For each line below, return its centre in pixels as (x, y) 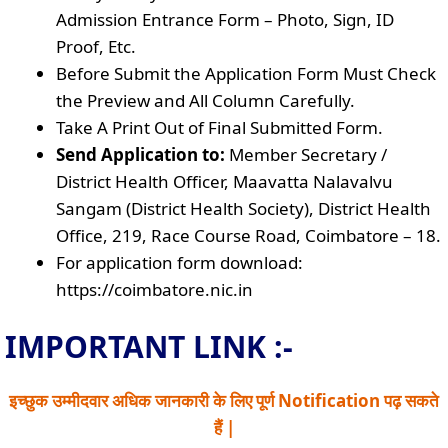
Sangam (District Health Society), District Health (243, 208)
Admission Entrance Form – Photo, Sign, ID (225, 19)
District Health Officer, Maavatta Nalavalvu (224, 181)
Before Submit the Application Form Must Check (246, 73)
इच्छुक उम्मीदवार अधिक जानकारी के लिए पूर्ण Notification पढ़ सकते (224, 400)
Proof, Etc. (96, 46)
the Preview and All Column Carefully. (205, 100)
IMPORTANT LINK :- (149, 346)
